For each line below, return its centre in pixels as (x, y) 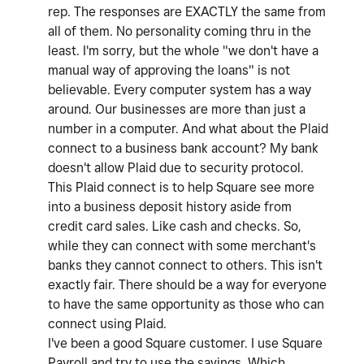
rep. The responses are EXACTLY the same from (187, 12)
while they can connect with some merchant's (182, 246)
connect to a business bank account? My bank (183, 149)
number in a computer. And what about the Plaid (188, 129)
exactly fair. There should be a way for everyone (187, 285)
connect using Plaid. (109, 324)
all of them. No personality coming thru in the (180, 32)
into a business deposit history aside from (170, 207)
